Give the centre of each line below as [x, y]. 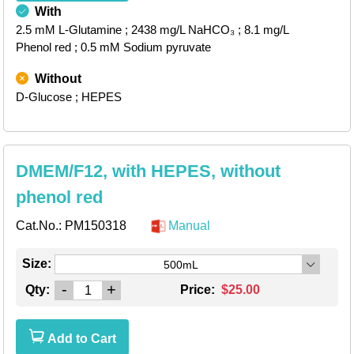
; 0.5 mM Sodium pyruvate [143, 47]
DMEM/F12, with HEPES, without [148, 171]
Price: [199, 290]
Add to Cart [80, 339]
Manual [189, 226]
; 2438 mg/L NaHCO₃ [180, 30]
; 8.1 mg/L [263, 30]
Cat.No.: [40, 226]
